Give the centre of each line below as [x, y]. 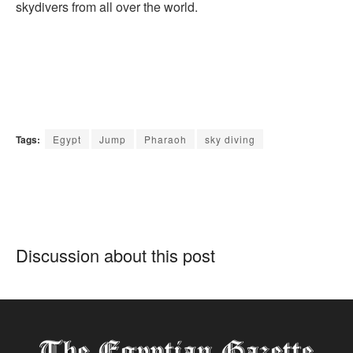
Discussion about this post [115, 255]
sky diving [230, 139]
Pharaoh [165, 139]
